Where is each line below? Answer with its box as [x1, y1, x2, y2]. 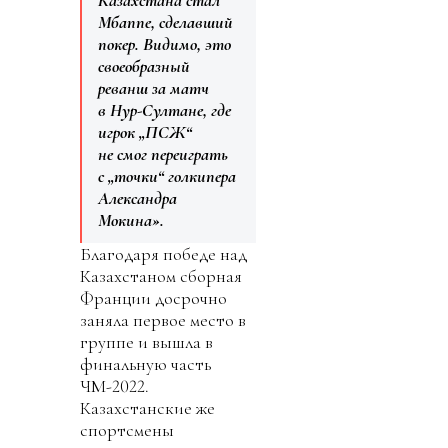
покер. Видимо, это [98, 33, 231, 56]
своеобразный [98, 55, 190, 78]
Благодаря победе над [80, 243, 247, 266]
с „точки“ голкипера [98, 165, 236, 188]
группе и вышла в [80, 331, 213, 354]
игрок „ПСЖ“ [98, 121, 192, 144]
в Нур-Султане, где [98, 99, 231, 122]
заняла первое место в [80, 309, 246, 332]
